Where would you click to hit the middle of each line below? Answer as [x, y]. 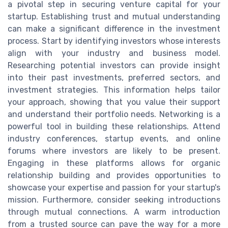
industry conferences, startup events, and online [114, 139]
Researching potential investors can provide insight [114, 66]
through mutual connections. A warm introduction [114, 212]
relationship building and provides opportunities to [114, 176]
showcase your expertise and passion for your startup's [114, 188]
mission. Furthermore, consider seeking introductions [114, 200]
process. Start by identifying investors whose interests [114, 41]
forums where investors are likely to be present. [114, 151]
